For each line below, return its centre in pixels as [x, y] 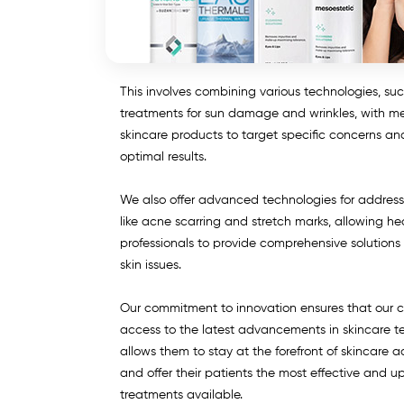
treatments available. [181, 395]
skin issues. [151, 265]
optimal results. [163, 156]
